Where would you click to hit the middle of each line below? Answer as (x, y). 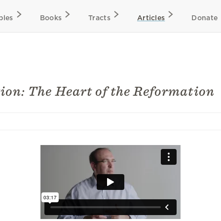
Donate (205, 18)
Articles (151, 18)
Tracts (99, 18)
